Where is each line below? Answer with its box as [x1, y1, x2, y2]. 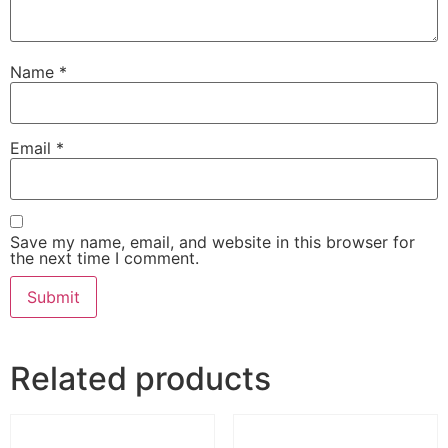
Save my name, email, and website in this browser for [10, 232, 415, 253]
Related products [10, 359, 271, 399]
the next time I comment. [10, 248, 199, 269]
